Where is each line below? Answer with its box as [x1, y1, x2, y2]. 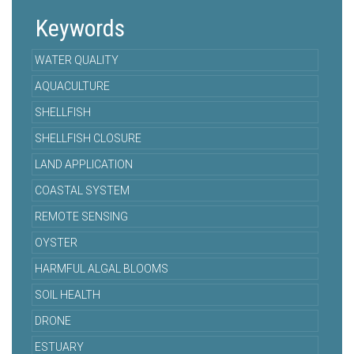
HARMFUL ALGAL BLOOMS [35, 262, 168, 276]
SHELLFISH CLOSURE [35, 132, 141, 145]
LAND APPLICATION [35, 158, 133, 171]
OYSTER [35, 236, 77, 250]
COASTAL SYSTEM [35, 184, 130, 198]
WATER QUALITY [35, 54, 119, 67]
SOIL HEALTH [35, 288, 100, 302]
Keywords [36, 14, 125, 43]
